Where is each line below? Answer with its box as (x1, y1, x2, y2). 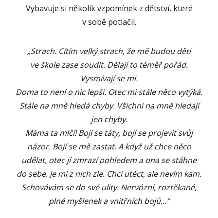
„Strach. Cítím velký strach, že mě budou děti (27, 46, 191, 57)
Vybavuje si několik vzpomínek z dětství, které (25, 3, 193, 14)
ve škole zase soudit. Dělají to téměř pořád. (30, 59, 188, 71)
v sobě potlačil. (82, 17, 136, 28)
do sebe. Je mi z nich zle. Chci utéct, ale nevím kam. (17, 168, 201, 180)
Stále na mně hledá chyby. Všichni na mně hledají (19, 100, 199, 111)
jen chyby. (91, 114, 127, 125)
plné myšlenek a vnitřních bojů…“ (49, 196, 169, 207)
